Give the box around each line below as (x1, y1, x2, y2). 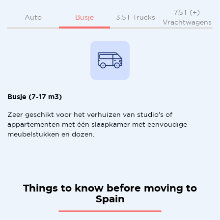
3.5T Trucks (116, 13, 156, 21)
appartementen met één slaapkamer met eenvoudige (7, 120, 187, 128)
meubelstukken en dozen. (7, 130, 94, 138)
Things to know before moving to (23, 184, 197, 193)
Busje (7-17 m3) (7, 93, 62, 101)
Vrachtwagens (162, 18, 212, 26)
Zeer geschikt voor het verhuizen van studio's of (7, 110, 172, 118)
